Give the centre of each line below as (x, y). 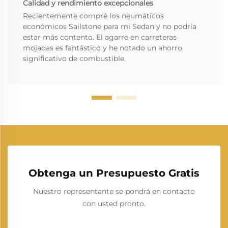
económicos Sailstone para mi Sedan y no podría (110, 27)
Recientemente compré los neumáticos (93, 16)
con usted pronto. (114, 204)
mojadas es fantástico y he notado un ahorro (103, 48)
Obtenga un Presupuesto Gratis (114, 173)
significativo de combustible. (74, 59)
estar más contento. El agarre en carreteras (100, 37)
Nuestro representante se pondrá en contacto (114, 192)
